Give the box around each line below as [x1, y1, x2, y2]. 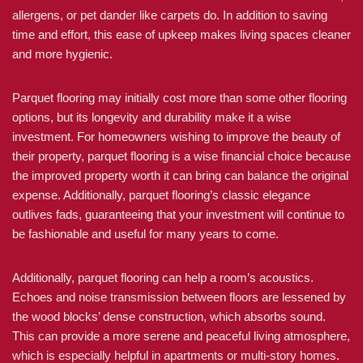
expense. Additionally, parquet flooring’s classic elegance [12, 188, 310, 202]
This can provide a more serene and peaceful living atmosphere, [12, 329, 350, 343]
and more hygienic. [12, 47, 113, 61]
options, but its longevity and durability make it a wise [12, 110, 291, 124]
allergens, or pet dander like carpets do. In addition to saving [12, 8, 327, 22]
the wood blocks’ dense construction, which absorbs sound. [12, 310, 326, 323]
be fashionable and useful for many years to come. [12, 227, 279, 241]
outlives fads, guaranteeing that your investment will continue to [12, 207, 344, 221]
